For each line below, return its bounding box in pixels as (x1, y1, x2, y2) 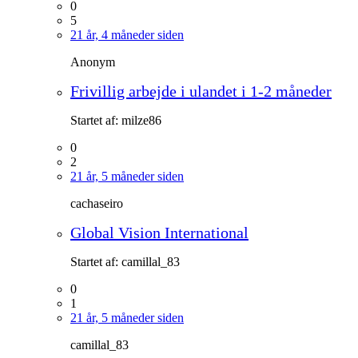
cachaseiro (70, 196, 123, 210)
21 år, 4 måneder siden (70, 27, 184, 42)
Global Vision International (70, 223, 249, 241)
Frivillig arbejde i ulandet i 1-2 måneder (70, 82, 332, 100)
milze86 (121, 113, 161, 127)
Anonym (70, 54, 115, 69)
